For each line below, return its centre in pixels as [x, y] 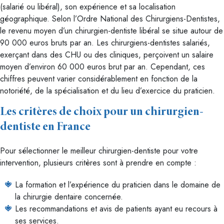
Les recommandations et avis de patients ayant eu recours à [116, 209]
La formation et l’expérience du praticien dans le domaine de [118, 185]
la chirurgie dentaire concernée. [69, 197]
